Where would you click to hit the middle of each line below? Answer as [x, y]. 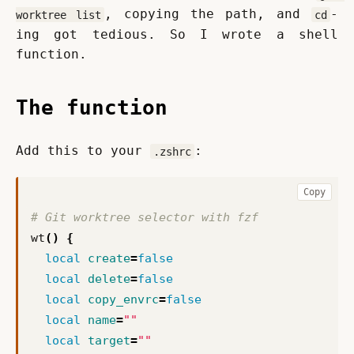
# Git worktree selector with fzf [145, 218]
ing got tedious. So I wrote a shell [177, 35]
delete [109, 279]
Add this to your [83, 151]
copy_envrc [123, 300]
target [109, 341]
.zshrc [172, 151]
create [109, 259]
